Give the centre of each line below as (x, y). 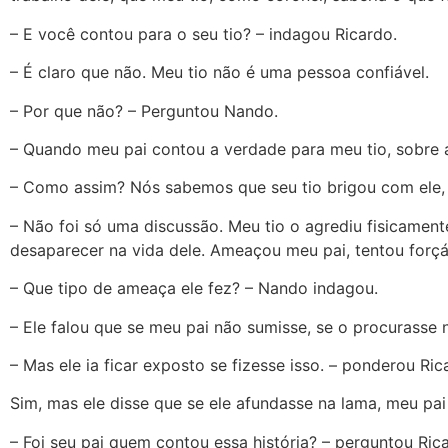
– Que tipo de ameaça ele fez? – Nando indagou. (194, 288)
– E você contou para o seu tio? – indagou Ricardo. (203, 33)
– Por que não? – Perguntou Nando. (144, 110)
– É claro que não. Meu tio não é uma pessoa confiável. (219, 72)
